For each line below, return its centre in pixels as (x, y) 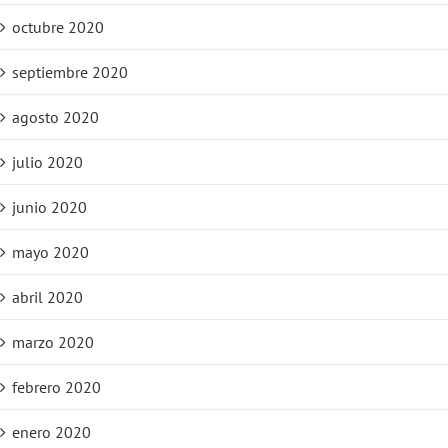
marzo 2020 (53, 342)
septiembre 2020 (70, 72)
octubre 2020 (58, 27)
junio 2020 (49, 207)
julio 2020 (47, 162)
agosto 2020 (55, 117)
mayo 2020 (50, 252)
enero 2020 (51, 432)
